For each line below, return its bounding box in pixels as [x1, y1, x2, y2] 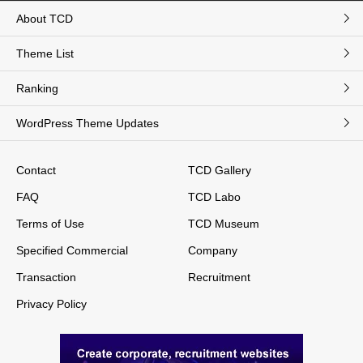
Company [188, 243, 238, 257]
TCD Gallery [188, 163, 252, 177]
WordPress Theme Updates [16, 116, 159, 130]
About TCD [16, 11, 73, 25]
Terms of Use [16, 216, 84, 230]
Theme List [16, 46, 74, 60]
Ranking [16, 81, 58, 95]
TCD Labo [188, 190, 241, 203]
